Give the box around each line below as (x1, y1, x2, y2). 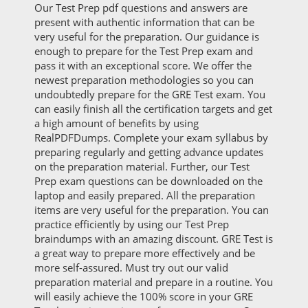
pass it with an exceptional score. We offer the (34, 58, 252, 72)
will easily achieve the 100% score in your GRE (34, 289, 253, 303)
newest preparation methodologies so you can (34, 73, 254, 87)
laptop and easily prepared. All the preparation (34, 188, 255, 202)
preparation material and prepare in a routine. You (34, 275, 273, 289)
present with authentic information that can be (34, 15, 254, 29)
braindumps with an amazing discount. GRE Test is (34, 232, 273, 245)
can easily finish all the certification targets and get (34, 102, 272, 115)
